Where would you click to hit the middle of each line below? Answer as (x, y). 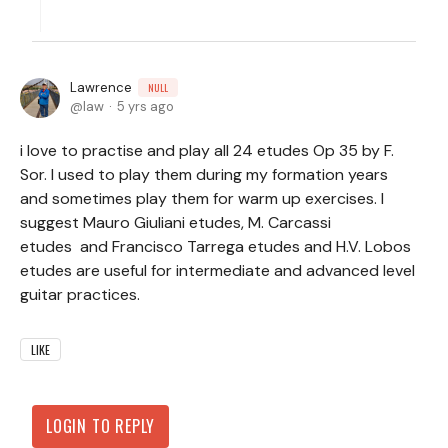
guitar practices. (82, 294)
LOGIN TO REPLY (101, 426)
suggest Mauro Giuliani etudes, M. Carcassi (175, 222)
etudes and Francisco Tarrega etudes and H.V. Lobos (215, 246)
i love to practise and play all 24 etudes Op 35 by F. (207, 150)
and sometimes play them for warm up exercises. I (202, 198)
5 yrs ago (145, 106)
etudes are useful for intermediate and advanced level (217, 270)
